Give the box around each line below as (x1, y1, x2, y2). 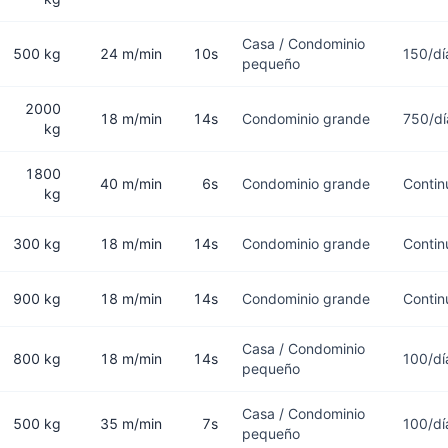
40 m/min (100, 175, 162, 192)
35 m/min (100, 415, 162, 432)
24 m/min (100, 45, 162, 62)
